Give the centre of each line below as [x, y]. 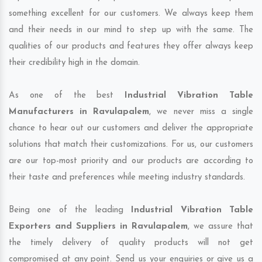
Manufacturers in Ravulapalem [79, 112]
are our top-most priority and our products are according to [131, 161]
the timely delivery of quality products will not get [131, 243]
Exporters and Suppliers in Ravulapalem [98, 227]
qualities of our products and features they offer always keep [131, 47]
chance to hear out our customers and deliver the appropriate [131, 129]
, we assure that [220, 227]
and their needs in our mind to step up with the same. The [131, 30]
